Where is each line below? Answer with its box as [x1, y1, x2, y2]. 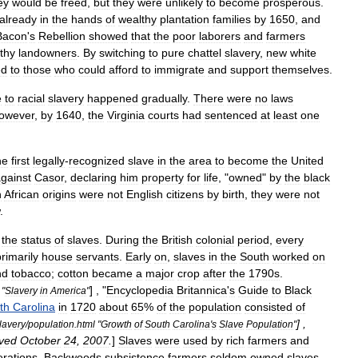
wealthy [118, 13, 157, 26]
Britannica [177, 284, 227, 296]
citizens [166, 188, 204, 201]
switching [99, 46, 145, 59]
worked [272, 250, 309, 263]
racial [18, 92, 45, 105]
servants [76, 250, 119, 263]
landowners [18, 46, 77, 59]
